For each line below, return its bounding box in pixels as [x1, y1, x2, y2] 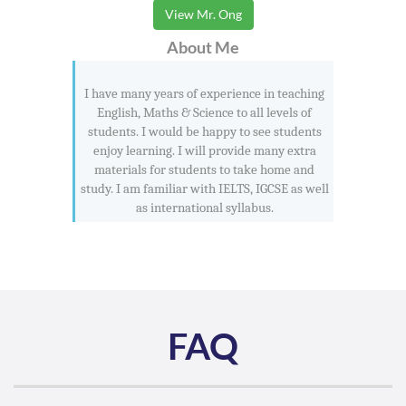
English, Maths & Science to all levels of [97, 103, 312, 121]
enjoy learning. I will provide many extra [92, 141, 316, 159]
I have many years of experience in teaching [84, 84, 324, 101]
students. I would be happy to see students [87, 122, 322, 140]
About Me [167, 36, 239, 57]
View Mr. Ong [164, 5, 242, 22]
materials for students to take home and [94, 160, 314, 178]
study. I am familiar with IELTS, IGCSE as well [80, 179, 329, 197]
